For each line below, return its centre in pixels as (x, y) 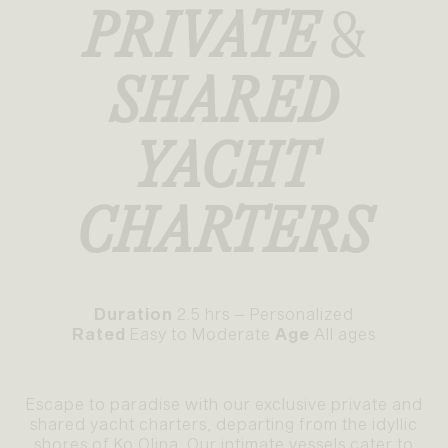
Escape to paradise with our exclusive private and (224, 404)
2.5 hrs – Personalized (263, 314)
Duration (133, 314)
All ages (343, 334)
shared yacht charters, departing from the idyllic (224, 424)
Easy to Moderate (200, 334)
